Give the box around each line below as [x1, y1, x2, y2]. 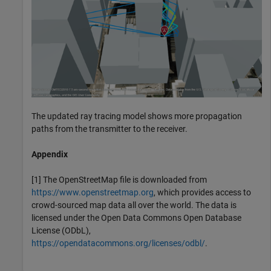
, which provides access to [154, 188, 251, 197]
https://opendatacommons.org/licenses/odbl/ [31, 238, 205, 248]
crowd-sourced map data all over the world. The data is [31, 200, 237, 210]
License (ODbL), [31, 226, 91, 235]
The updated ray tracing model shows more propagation [31, 111, 242, 121]
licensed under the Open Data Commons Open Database [31, 213, 241, 223]
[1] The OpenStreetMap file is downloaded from [31, 175, 207, 184]
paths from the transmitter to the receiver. [31, 124, 188, 134]
